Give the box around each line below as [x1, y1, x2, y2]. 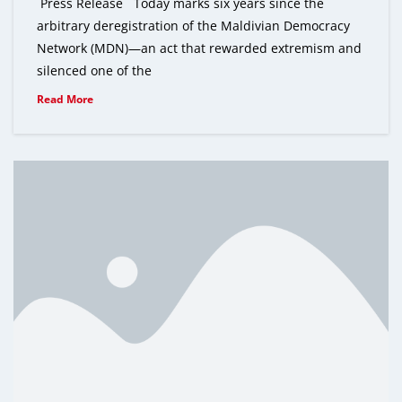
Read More [37, 92, 93, 108]
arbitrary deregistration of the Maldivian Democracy [37, 17, 350, 35]
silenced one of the [37, 62, 152, 80]
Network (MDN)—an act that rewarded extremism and [37, 39, 362, 57]
